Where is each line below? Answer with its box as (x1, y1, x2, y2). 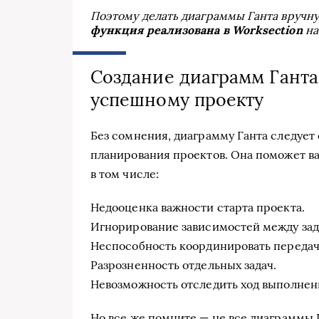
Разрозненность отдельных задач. (90, 257, 277, 272)
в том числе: (90, 166, 159, 181)
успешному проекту (90, 88, 264, 112)
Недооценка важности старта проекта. (90, 199, 305, 214)
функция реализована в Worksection (90, 23, 303, 38)
